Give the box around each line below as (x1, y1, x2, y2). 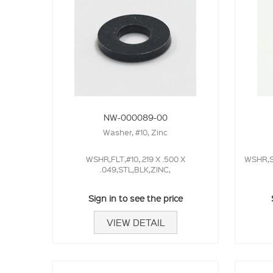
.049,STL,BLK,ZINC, (100, 164, 171, 174)
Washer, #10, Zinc (103, 127, 168, 137)
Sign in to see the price (88, 193, 183, 204)
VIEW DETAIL (106, 216, 165, 229)
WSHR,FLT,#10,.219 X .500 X (85, 154, 185, 164)
